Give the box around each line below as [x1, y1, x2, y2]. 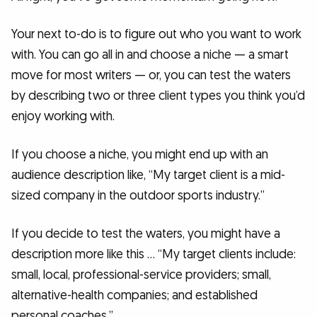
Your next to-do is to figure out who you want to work [11, 26, 301, 43]
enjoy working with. [11, 108, 115, 125]
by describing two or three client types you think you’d [11, 88, 305, 105]
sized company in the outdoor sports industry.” [11, 187, 265, 204]
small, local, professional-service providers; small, [11, 266, 271, 283]
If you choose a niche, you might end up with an [11, 146, 268, 163]
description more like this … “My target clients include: [11, 246, 296, 263]
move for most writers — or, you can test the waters [11, 67, 291, 84]
